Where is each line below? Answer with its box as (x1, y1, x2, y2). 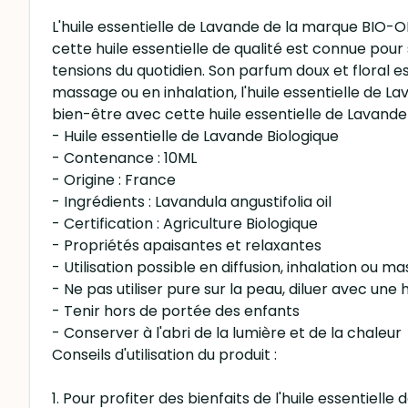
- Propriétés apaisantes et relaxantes (52, 235, 321, 256)
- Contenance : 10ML (52, 148, 197, 168)
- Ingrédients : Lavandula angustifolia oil (52, 191, 331, 212)
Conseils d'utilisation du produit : (52, 344, 277, 365)
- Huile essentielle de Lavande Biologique (52, 126, 339, 147)
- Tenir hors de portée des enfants (52, 301, 300, 321)
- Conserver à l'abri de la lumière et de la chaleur (52, 322, 402, 343)
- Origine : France (52, 169, 176, 190)
